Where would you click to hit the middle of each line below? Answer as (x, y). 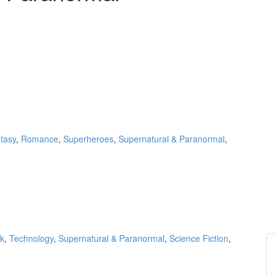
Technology (31, 238)
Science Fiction (199, 238)
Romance (40, 138)
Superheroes (88, 138)
